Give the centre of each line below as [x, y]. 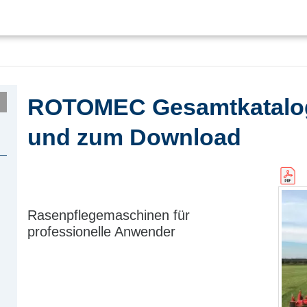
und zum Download [134, 137]
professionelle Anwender [101, 232]
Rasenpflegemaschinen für [109, 216]
